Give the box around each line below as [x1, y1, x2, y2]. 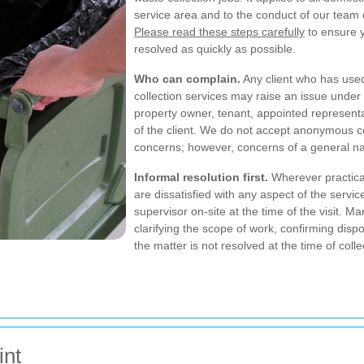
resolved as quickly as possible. [134, 42, 296, 55]
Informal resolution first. [134, 171, 268, 184]
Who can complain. [134, 72, 240, 85]
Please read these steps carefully [134, 25, 305, 38]
